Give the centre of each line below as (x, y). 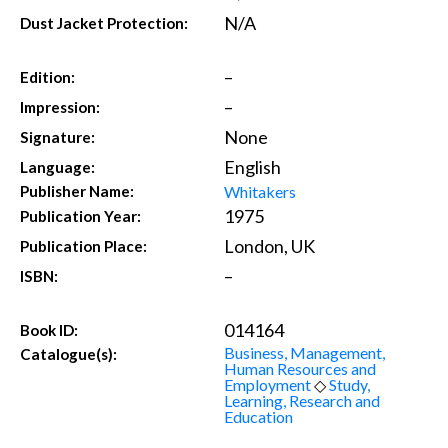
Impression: (60, 106)
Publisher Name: (77, 191)
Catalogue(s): (69, 353)
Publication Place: (84, 245)
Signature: (58, 136)
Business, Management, (304, 352)
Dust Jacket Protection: (104, 22)
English (252, 166)
